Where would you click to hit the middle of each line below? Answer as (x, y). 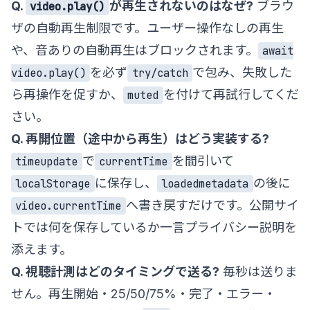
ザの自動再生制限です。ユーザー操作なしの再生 (147, 28)
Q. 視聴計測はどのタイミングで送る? (115, 271)
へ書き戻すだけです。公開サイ (212, 205)
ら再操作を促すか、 (67, 94)
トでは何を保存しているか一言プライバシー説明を (154, 227)
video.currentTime (69, 206)
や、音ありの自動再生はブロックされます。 (135, 50)
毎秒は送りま (258, 271)
